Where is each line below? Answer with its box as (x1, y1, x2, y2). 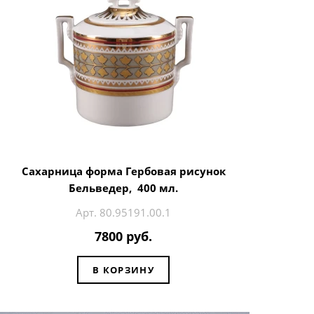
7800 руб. (95, 228, 152, 245)
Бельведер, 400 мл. (69, 180, 178, 195)
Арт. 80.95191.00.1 (76, 205, 171, 219)
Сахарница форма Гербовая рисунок (21, 163, 226, 178)
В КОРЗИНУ (93, 263, 154, 276)
